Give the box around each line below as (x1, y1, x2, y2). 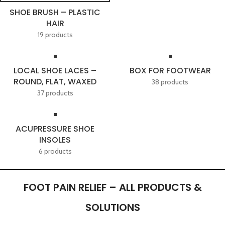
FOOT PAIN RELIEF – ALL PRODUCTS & (23, 180, 202, 194)
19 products (37, 30, 73, 39)
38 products (152, 77, 188, 86)
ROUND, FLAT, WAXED (14, 76, 96, 87)
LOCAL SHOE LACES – (14, 65, 96, 76)
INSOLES (39, 134, 71, 146)
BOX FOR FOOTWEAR (129, 65, 211, 76)
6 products (38, 147, 72, 156)
